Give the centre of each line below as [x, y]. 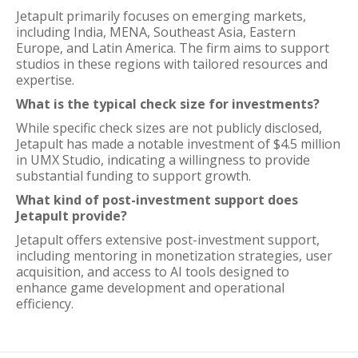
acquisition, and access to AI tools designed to [153, 272]
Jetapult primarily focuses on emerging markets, [161, 16]
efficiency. [45, 304]
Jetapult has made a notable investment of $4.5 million [178, 144]
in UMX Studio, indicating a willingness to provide [163, 160]
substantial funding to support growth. [133, 176]
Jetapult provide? [72, 216]
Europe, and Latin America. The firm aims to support [173, 48]
